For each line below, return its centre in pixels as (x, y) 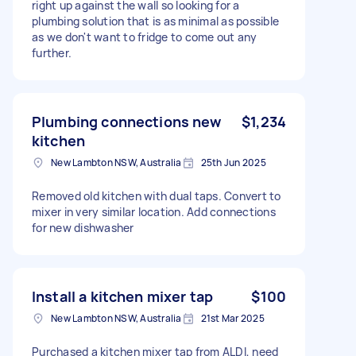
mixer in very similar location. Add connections (154, 211)
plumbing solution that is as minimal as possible (155, 21)
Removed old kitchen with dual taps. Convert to (157, 195)
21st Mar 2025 (232, 318)
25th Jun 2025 (233, 162)
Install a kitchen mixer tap (123, 296)
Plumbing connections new (127, 121)
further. (52, 52)
